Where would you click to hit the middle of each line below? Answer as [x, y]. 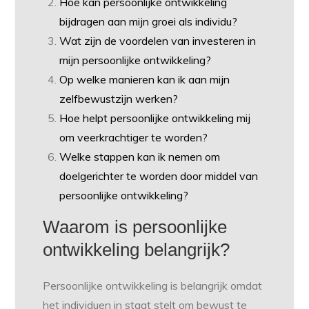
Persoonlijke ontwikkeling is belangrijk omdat [153, 286]
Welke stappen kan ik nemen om [140, 157]
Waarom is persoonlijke [135, 227]
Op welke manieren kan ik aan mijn [145, 80]
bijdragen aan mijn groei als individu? [149, 22]
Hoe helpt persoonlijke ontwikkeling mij [155, 118]
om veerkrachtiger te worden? [134, 138]
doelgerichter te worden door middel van [159, 176]
